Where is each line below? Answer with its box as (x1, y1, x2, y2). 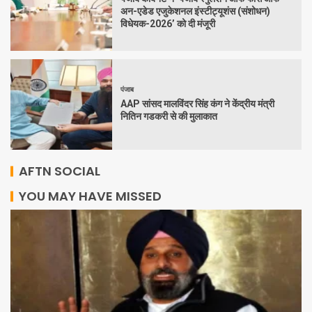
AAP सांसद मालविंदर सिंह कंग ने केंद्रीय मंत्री (120, 97, 274, 109)
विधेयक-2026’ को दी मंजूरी (120, 17, 215, 29)
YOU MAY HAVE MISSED (19, 187, 162, 205)
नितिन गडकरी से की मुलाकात (120, 110, 217, 122)
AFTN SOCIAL (19, 162, 100, 180)
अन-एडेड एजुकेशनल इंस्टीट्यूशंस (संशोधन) (120, 5, 270, 17)
